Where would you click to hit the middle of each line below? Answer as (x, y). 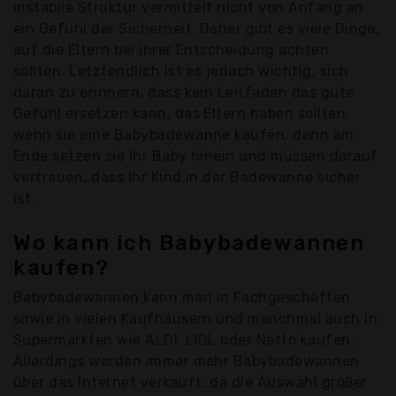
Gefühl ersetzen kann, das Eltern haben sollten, (182, 114)
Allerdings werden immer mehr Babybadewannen (187, 362)
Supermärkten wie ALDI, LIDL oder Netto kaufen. (184, 340)
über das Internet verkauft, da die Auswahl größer (190, 383)
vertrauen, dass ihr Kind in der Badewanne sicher (187, 178)
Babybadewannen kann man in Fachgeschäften (182, 298)
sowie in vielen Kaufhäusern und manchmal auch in (196, 319)
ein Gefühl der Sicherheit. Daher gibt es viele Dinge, (197, 29)
